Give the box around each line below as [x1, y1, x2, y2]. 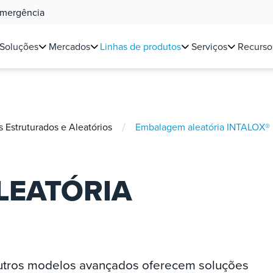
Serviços [191, 40, 227, 53]
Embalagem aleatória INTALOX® [135, 120, 270, 133]
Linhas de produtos [100, 40, 182, 53]
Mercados [48, 40, 90, 53]
